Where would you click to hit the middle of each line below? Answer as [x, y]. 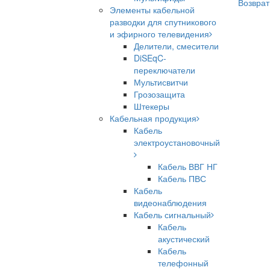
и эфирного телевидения [159, 34]
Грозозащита [159, 94]
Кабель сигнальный [172, 215]
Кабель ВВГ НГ [188, 166]
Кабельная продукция [153, 118]
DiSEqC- [150, 58]
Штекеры [152, 106]
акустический [184, 239]
